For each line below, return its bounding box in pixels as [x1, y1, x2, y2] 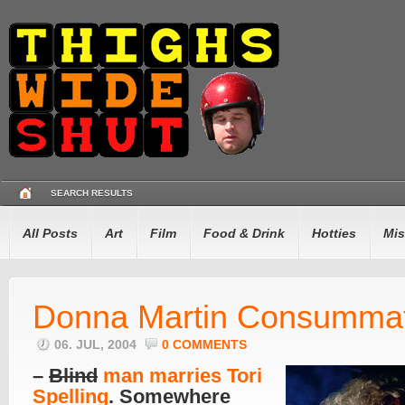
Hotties [312, 226, 356, 240]
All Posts [23, 226, 78, 240]
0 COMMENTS [162, 338, 247, 352]
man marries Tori [103, 364, 262, 387]
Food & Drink [203, 226, 285, 240]
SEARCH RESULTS [51, 188, 133, 198]
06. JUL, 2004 [54, 338, 140, 352]
